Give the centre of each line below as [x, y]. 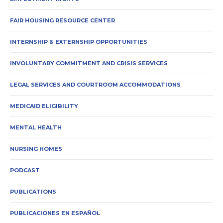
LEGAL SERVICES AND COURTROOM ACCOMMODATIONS [95, 84]
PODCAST [25, 170]
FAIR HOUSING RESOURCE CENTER [62, 20]
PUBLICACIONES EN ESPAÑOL [55, 213]
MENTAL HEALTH [36, 127]
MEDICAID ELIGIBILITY [44, 106]
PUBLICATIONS [33, 191]
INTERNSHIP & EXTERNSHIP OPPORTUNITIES [79, 42]
